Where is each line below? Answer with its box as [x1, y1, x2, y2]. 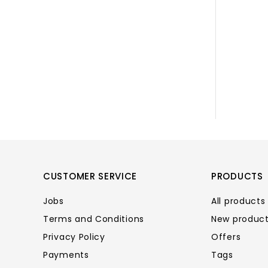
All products [211, 195, 266, 207]
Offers [211, 231, 241, 243]
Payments [43, 249, 89, 261]
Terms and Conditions [43, 213, 144, 225]
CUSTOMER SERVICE [43, 170, 138, 182]
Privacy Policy [43, 231, 105, 243]
